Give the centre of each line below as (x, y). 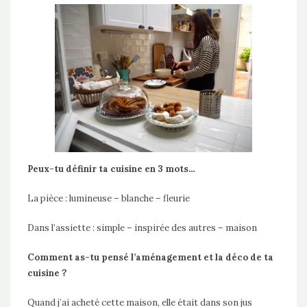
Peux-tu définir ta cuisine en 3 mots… (111, 169)
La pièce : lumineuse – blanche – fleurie (109, 199)
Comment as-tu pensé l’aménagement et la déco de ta (150, 258)
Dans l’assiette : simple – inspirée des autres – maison (142, 228)
